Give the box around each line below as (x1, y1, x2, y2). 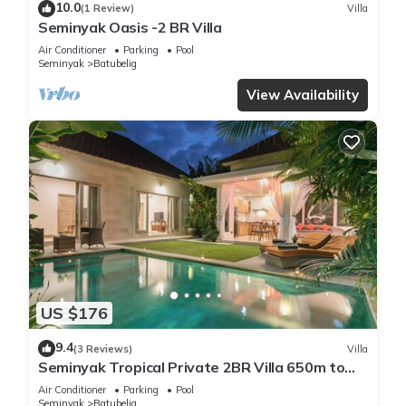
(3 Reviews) (73, 342, 132, 355)
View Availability (246, 85, 359, 103)
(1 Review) (81, 2, 134, 15)
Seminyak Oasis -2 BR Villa (38, 17, 222, 36)
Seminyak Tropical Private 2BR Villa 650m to (38, 358, 345, 377)
